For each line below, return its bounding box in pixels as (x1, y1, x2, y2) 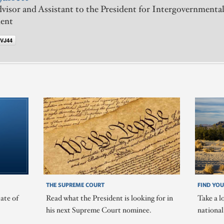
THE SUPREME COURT (45, 181, 104, 188)
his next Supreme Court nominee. (45, 205, 151, 215)
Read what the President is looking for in (45, 193, 173, 203)
